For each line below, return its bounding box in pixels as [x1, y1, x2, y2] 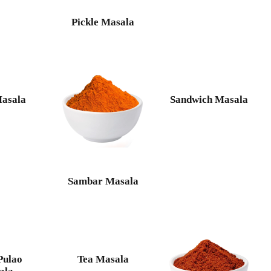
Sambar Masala [67, 175, 139, 187]
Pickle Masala [71, 16, 135, 28]
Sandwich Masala [169, 94, 248, 106]
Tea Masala [77, 253, 129, 265]
